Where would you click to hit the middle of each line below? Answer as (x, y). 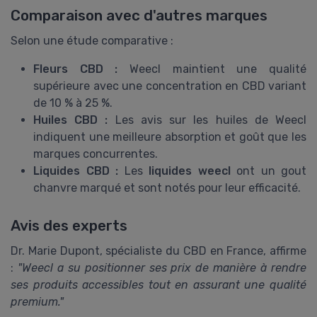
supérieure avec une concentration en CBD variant (170, 86)
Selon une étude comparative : (92, 41)
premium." (37, 302)
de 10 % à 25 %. (73, 103)
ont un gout (268, 171)
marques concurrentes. (96, 154)
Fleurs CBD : (76, 69)
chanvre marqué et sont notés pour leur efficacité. (167, 188)
